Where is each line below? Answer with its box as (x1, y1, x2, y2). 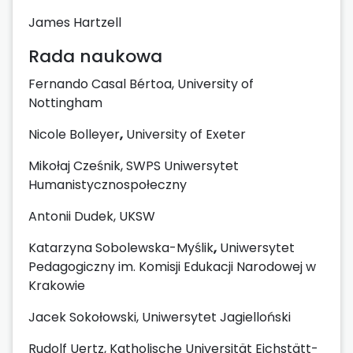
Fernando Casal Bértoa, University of (28, 74, 254, 93)
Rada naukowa (28, 43, 162, 69)
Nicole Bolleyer (28, 124, 120, 143)
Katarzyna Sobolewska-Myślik (28, 238, 214, 257)
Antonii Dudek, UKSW (28, 206, 155, 225)
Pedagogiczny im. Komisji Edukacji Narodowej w (28, 257, 316, 276)
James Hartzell (28, 13, 121, 32)
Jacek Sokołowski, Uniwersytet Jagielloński (28, 307, 291, 326)
